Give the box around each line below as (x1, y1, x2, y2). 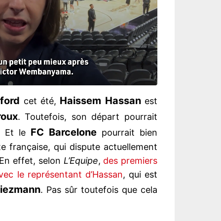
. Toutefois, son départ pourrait (17, 111, 158, 122)
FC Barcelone (30, 126, 97, 139)
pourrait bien (96, 127, 158, 138)
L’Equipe (63, 155, 98, 166)
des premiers (103, 155, 158, 166)
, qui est (122, 169, 158, 180)
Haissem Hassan (60, 95, 141, 107)
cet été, (20, 96, 60, 107)
